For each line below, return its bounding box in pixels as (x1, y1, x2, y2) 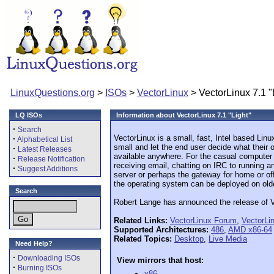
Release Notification (18, 155, 85, 163)
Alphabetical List (17, 135, 72, 144)
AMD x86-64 (228, 225, 272, 234)
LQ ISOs (15, 111, 42, 119)
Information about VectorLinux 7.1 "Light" (116, 111, 251, 119)
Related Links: (114, 216, 168, 225)
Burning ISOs (18, 264, 62, 272)
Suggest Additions (18, 165, 78, 173)
